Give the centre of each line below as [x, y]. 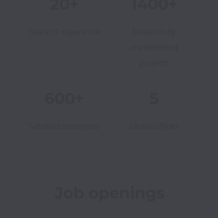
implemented [154, 47]
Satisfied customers [64, 126]
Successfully [154, 32]
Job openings [109, 193]
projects [154, 63]
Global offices [154, 126]
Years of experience [64, 32]
